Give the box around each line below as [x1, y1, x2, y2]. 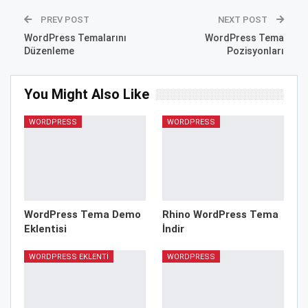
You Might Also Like [24, 85, 149, 102]
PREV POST [38, 14, 89, 25]
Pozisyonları [227, 45, 284, 56]
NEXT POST [218, 14, 269, 25]
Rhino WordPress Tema [162, 208, 278, 221]
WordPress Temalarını [24, 32, 126, 43]
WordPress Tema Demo [24, 208, 141, 221]
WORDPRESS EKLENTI [29, 252, 109, 261]
